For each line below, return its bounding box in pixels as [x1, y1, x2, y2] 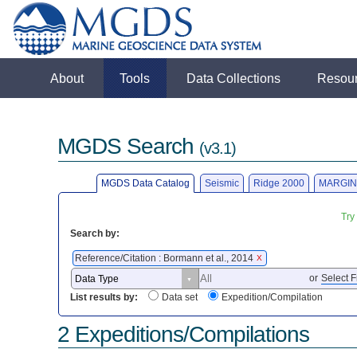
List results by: [70, 292, 139, 304]
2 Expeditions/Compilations [57, 321, 310, 347]
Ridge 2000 [253, 177, 304, 189]
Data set [162, 292, 198, 304]
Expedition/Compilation [222, 292, 324, 304]
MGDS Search [57, 134, 200, 159]
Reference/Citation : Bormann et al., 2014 [75, 252, 257, 264]
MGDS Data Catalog [101, 177, 190, 189]
